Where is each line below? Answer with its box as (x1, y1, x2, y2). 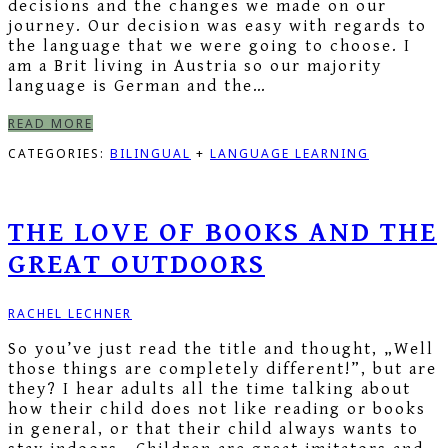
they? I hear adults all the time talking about (8, 378, 411, 399)
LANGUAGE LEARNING (210, 145, 369, 163)
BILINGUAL (110, 145, 191, 163)
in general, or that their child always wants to (8, 418, 419, 439)
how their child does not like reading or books (8, 398, 426, 419)
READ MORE (8, 115, 93, 133)
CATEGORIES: (8, 145, 110, 163)
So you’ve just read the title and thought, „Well (8, 338, 434, 359)
